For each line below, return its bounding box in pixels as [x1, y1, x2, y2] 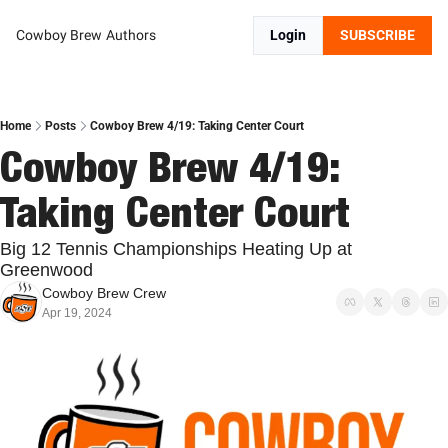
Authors [106, 27, 156, 43]
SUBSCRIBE [340, 27, 415, 43]
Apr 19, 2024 [42, 306, 112, 320]
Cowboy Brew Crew [42, 285, 166, 301]
